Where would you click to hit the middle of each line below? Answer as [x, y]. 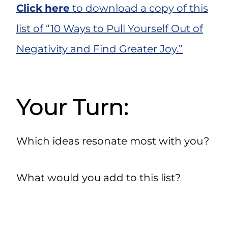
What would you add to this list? [98, 178]
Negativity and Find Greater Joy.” [99, 49]
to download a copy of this [139, 8]
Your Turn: [72, 106]
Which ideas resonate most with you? [113, 141]
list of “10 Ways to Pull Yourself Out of [110, 29]
